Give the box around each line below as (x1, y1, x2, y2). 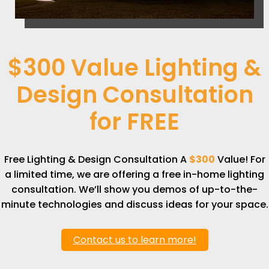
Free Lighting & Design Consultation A (4, 153, 189, 167)
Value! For (214, 153, 265, 167)
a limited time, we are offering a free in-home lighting (5, 168, 264, 182)
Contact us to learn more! (73, 233, 196, 247)
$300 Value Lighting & (8, 52, 261, 84)
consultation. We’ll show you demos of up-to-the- (11, 183, 258, 197)
